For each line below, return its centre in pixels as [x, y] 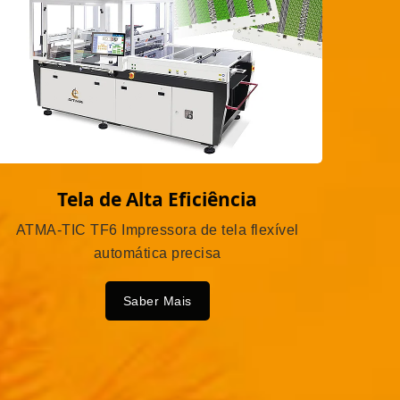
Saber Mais [157, 301]
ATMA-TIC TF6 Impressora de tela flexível [157, 230]
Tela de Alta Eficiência [157, 200]
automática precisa [157, 254]
